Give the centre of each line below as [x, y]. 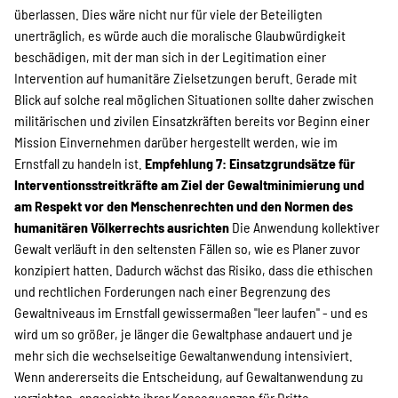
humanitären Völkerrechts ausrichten [123, 227]
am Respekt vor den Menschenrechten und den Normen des [183, 206]
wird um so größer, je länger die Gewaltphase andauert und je [183, 334]
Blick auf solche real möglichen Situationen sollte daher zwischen [194, 99]
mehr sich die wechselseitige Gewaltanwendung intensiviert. [183, 355]
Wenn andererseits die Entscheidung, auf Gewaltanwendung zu [189, 376]
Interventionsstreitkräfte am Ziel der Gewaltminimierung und [189, 184]
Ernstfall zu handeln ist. [80, 163]
